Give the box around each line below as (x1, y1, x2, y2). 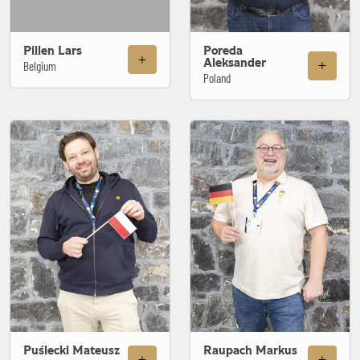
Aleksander (203, 56, 266, 69)
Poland (203, 70, 231, 85)
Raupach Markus (203, 345, 297, 358)
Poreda (203, 44, 243, 57)
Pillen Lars (23, 44, 82, 57)
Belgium (23, 58, 56, 73)
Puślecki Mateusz (23, 345, 120, 358)
